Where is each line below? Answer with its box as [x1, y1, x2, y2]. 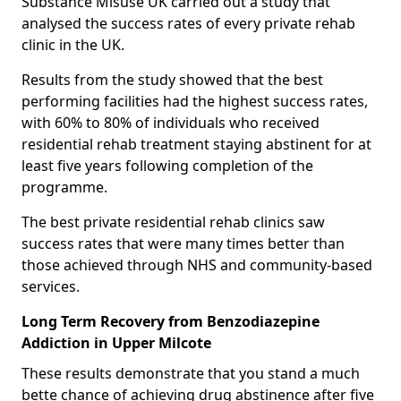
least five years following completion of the [21, 155, 313, 175]
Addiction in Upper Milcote [21, 332, 211, 353]
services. [21, 276, 80, 296]
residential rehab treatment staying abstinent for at [21, 133, 371, 154]
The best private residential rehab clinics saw [21, 211, 325, 232]
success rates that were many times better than [21, 233, 345, 253]
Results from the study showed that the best [21, 69, 323, 90]
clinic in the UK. [21, 34, 124, 55]
